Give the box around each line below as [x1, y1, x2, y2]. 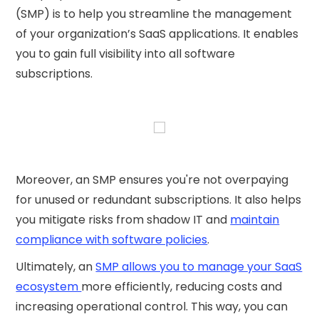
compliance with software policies [16, 231, 208, 248]
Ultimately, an [16, 258, 96, 275]
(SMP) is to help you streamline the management [16, 5, 293, 22]
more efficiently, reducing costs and [81, 278, 283, 295]
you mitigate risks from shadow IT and [16, 211, 231, 228]
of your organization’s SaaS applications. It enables [16, 25, 299, 42]
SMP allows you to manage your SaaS [95, 258, 303, 275]
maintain [230, 211, 280, 228]
